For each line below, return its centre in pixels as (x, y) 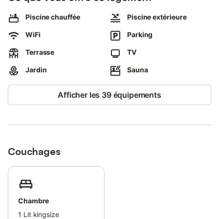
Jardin (36, 70)
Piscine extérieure (157, 17)
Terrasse (40, 52)
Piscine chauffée (53, 17)
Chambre (34, 201)
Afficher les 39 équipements (109, 95)
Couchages (34, 151)
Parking (140, 34)
